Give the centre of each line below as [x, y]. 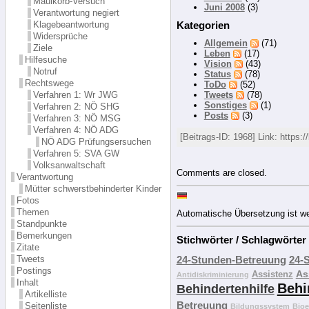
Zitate [28, 247]
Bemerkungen [44, 235]
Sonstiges [225, 106]
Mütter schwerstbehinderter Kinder [93, 188]
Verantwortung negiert [76, 12]
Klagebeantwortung [71, 24]
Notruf [45, 71]
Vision [218, 64]
